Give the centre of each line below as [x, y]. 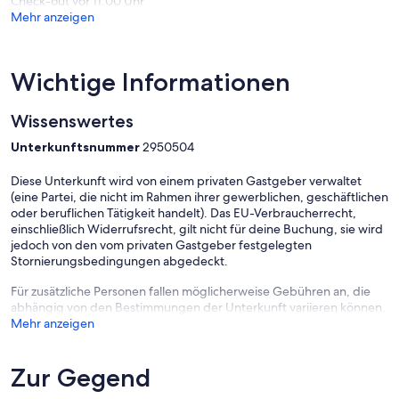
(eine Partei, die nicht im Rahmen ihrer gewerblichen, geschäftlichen [199, 197]
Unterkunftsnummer [77, 147]
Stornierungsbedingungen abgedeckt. [119, 261]
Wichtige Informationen [151, 82]
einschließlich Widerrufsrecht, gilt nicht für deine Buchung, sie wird [197, 229]
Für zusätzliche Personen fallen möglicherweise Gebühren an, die [191, 292]
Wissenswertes [72, 122]
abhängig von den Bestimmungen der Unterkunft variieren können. [198, 308]
